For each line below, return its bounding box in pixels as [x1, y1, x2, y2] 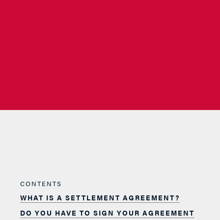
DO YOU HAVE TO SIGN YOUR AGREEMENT [20, 207, 195, 218]
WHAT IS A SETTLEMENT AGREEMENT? [20, 192, 180, 202]
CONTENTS [20, 178, 62, 188]
